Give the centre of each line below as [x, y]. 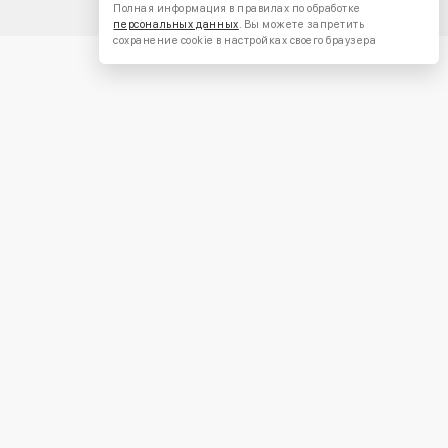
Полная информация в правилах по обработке [237, 9]
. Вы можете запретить [301, 25]
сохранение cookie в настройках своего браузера [245, 41]
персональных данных [176, 25]
